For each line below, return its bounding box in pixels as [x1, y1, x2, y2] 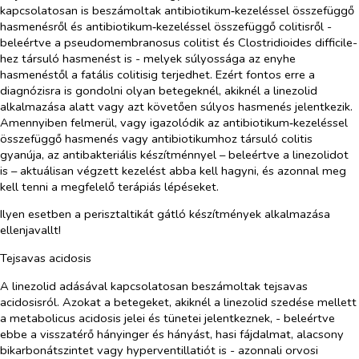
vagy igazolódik [120, 114, 204, 131]
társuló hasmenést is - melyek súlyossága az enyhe [22, 50, 296, 67]
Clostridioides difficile [238, 34, 353, 50]
